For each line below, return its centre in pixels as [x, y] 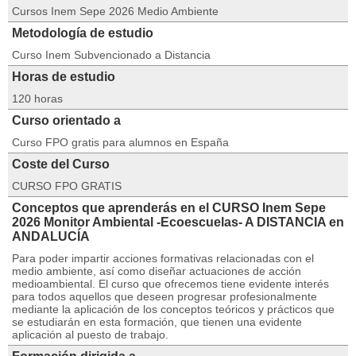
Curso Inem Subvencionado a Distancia [111, 55]
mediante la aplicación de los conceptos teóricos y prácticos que [173, 309]
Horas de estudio [64, 77]
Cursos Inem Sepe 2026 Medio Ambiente [115, 11]
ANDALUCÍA [51, 236]
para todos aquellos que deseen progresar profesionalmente [164, 296]
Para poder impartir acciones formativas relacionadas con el [163, 258]
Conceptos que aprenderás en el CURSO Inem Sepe [169, 208]
